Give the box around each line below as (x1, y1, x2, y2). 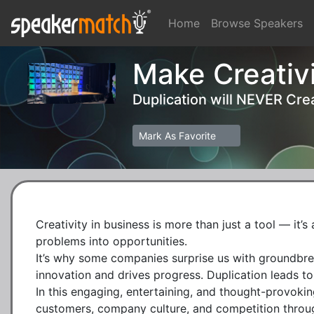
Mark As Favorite (139, 130, 219, 142)
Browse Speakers (211, 16, 303, 30)
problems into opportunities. (36, 234, 187, 248)
